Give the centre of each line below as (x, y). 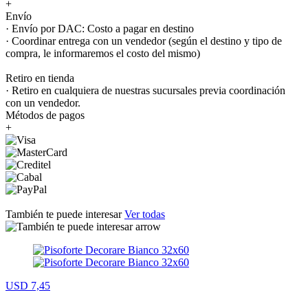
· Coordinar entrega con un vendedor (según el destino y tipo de (144, 41)
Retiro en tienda (40, 78)
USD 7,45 (28, 285)
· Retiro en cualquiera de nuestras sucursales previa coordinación (145, 90)
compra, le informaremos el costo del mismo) (103, 53)
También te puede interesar (65, 214)
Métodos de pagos (45, 115)
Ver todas (145, 214)
